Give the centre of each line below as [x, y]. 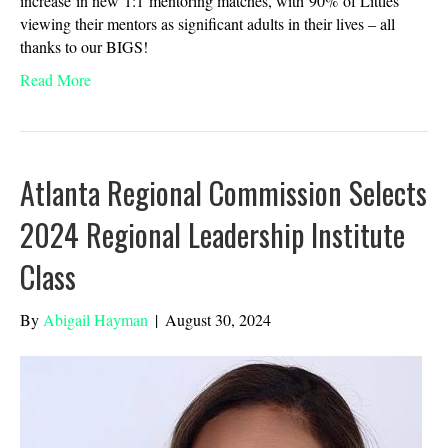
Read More [55, 80]
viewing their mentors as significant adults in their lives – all [207, 24]
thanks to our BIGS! [86, 47]
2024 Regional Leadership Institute [212, 235]
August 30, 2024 [218, 320]
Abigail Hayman [95, 320]
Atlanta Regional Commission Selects [223, 193]
